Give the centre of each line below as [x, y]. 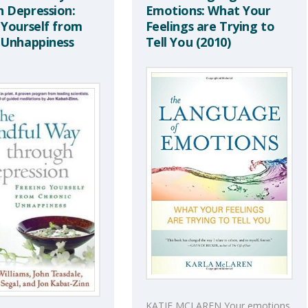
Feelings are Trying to [210, 26]
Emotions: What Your [208, 10]
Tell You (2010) [188, 42]
